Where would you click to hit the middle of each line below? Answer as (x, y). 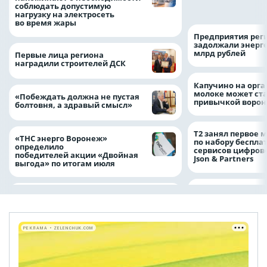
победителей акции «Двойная (77, 155)
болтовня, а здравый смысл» (76, 105)
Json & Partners (226, 159)
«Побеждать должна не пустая (77, 96)
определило (39, 146)
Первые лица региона (59, 55)
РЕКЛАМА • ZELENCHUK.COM (58, 228)
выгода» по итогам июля (66, 163)
